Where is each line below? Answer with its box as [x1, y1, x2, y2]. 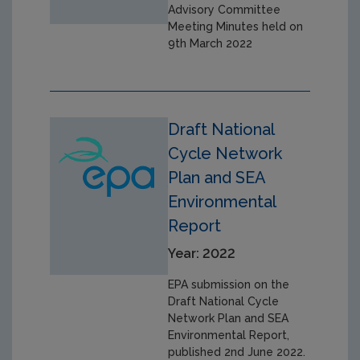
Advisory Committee [168, 3, 281, 17]
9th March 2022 [168, 37, 253, 51]
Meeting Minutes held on [168, 20, 304, 34]
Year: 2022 [168, 246, 236, 262]
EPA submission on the [168, 278, 290, 292]
